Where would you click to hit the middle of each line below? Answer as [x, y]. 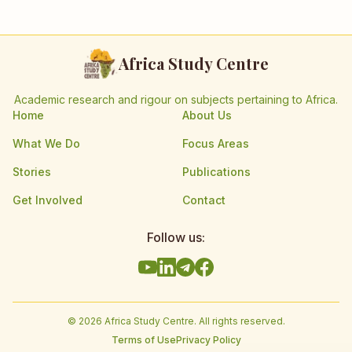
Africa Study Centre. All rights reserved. [193, 321]
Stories [32, 172]
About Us [207, 115]
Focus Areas [216, 143]
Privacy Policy [208, 340]
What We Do [46, 143]
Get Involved [48, 200]
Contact [204, 200]
